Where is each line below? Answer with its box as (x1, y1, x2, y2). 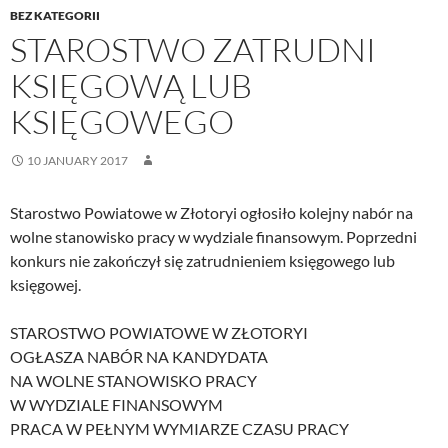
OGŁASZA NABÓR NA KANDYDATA (10, 347, 268, 367)
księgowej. (10, 275, 81, 295)
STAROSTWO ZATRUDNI (10, 29, 376, 71)
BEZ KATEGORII (10, 8, 100, 24)
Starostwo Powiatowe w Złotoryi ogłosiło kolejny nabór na (10, 203, 413, 223)
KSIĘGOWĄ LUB (10, 65, 252, 107)
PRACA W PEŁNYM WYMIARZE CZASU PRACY (10, 419, 349, 439)
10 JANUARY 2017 (27, 153, 128, 169)
